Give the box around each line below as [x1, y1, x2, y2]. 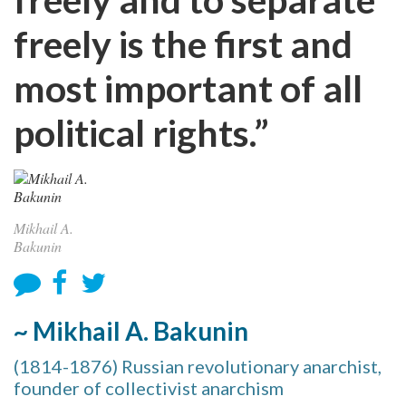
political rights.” [14, 111, 269, 155]
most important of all [14, 66, 362, 111]
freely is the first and [14, 22, 353, 66]
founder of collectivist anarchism [14, 377, 284, 399]
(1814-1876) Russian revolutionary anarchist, [14, 355, 382, 377]
